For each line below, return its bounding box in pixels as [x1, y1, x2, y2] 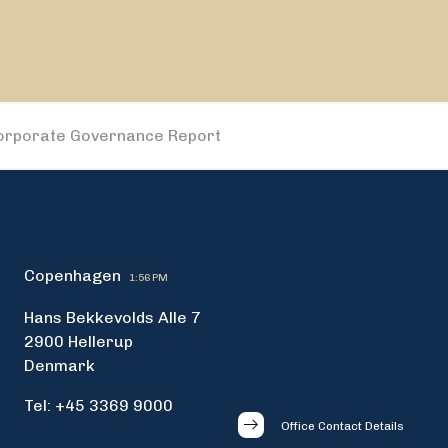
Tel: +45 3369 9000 [24, 396, 173, 415]
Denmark [24, 356, 95, 375]
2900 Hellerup [24, 332, 133, 351]
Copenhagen [24, 266, 121, 285]
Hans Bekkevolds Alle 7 [24, 308, 201, 327]
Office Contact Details [281, 419, 404, 433]
